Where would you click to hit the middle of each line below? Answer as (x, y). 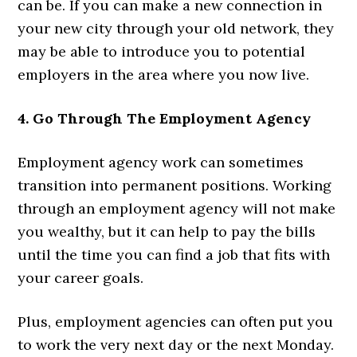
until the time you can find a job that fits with (174, 254)
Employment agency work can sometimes (161, 162)
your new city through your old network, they (176, 28)
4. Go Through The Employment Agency (165, 118)
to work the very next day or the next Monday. (176, 344)
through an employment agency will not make (177, 208)
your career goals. (81, 277)
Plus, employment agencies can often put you (176, 321)
